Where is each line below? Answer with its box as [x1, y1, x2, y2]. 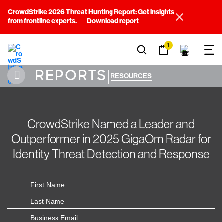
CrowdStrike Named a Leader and [27, 117, 195, 131]
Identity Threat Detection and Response [12, 147, 210, 161]
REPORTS [30, 66, 107, 85]
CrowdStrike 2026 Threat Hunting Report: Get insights [8, 8, 174, 16]
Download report [87, 17, 139, 25]
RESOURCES [111, 72, 152, 81]
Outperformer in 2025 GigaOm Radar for [11, 132, 211, 146]
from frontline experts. [8, 17, 79, 25]
